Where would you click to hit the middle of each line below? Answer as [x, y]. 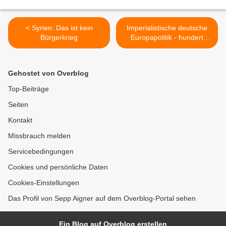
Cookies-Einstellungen [44, 183]
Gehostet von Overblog [48, 73]
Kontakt [20, 120]
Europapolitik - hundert [167, 37]
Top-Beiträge [29, 89]
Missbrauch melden [39, 136]
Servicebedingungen [41, 151]
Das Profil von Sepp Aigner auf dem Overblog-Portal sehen [102, 198]
